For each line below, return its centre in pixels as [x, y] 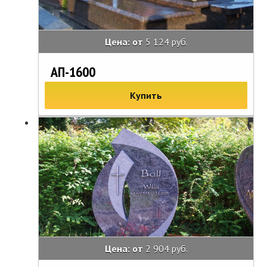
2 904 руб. [166, 248]
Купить [146, 95]
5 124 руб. [166, 41]
